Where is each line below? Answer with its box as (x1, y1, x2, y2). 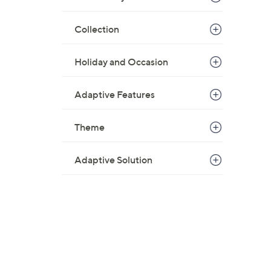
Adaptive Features (74, 88, 155, 100)
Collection (74, 23, 119, 35)
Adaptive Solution (74, 154, 152, 166)
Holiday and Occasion (74, 56, 168, 68)
